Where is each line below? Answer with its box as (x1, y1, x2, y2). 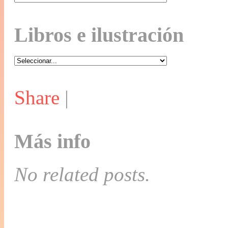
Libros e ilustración (14, 23, 184, 46)
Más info (14, 130, 91, 153)
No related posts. (14, 163, 150, 186)
